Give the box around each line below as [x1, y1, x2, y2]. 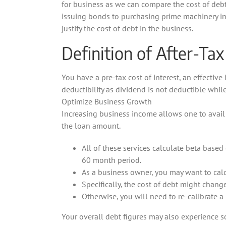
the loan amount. [62, 120, 121, 131]
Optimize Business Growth [62, 96, 152, 106]
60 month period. [82, 154, 141, 165]
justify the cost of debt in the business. [62, 23, 193, 33]
